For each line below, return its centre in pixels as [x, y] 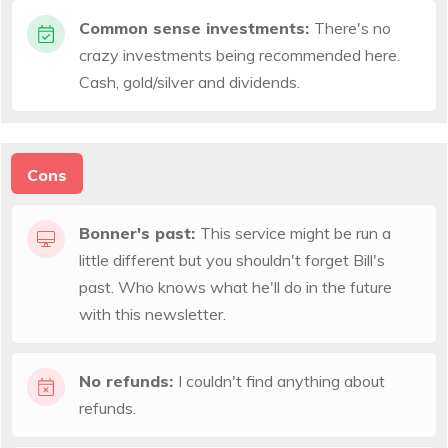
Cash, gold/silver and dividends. [191, 81]
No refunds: [128, 380]
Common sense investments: [196, 27]
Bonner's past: [139, 232]
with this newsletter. [152, 313]
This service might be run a [295, 232]
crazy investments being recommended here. [239, 54]
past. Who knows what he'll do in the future [235, 286]
